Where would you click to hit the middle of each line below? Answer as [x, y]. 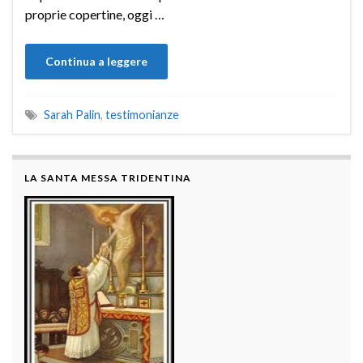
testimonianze [142, 114]
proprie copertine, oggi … [95, 14]
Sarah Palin [72, 114]
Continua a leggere [96, 61]
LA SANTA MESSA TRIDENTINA [108, 177]
